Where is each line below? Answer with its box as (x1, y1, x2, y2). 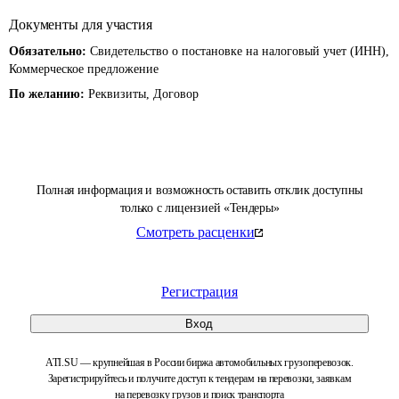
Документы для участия (9, 17, 152, 32)
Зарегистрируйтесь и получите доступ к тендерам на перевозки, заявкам (47, 372, 352, 385)
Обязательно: (9, 45, 90, 58)
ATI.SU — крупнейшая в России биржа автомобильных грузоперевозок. (45, 356, 354, 369)
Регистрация (161, 284, 238, 299)
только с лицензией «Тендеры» (119, 201, 280, 215)
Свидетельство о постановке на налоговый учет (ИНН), (90, 45, 389, 58)
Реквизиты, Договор (88, 87, 199, 101)
